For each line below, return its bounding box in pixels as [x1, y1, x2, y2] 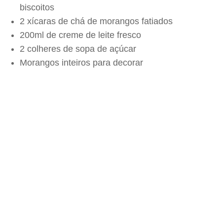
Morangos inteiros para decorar [20, 58, 143, 68]
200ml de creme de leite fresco [20, 30, 141, 40]
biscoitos [20, 2, 54, 12]
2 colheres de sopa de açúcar [20, 44, 136, 54]
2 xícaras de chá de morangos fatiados [20, 16, 173, 26]
